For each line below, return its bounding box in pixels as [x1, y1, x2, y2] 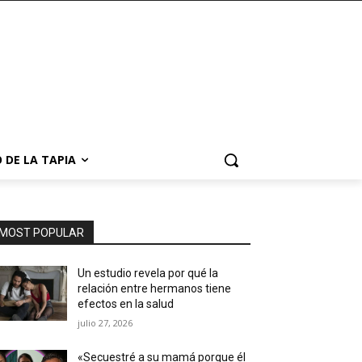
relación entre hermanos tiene [78, 282, 232, 295]
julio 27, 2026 [78, 317, 133, 329]
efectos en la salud [78, 297, 175, 310]
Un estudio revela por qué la [78, 267, 219, 280]
